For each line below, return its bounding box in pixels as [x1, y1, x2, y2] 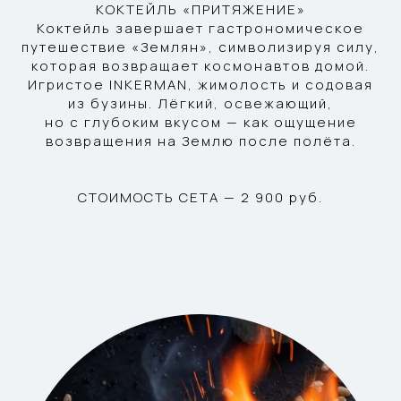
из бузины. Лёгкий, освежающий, [68, 93, 333, 113]
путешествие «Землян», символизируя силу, [21, 37, 380, 56]
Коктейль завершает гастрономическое [37, 18, 364, 38]
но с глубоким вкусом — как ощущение [44, 112, 357, 132]
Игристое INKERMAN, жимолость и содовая [28, 74, 373, 94]
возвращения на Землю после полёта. [45, 131, 356, 150]
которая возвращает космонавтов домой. [31, 55, 370, 75]
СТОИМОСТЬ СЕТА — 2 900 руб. [78, 187, 323, 207]
